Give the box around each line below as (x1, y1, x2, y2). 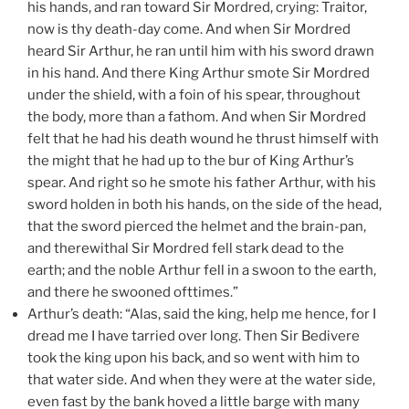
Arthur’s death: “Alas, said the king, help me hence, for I (27, 305, 376, 322)
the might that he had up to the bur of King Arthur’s (27, 152, 354, 169)
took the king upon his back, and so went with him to (27, 349, 360, 366)
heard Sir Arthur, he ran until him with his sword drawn (27, 42, 374, 59)
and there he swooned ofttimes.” (27, 283, 238, 300)
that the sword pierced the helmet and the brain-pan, (27, 217, 366, 235)
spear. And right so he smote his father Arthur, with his (27, 173, 376, 191)
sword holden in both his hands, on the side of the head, (27, 195, 382, 213)
